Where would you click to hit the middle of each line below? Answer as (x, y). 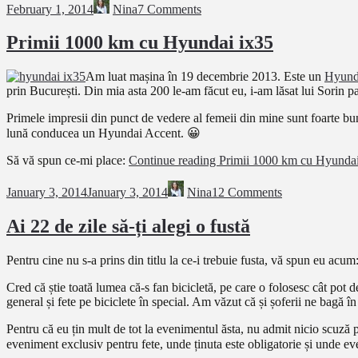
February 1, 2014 (50, 9)
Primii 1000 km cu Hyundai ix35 (140, 43)
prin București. (45, 91)
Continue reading (174, 161)
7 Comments (169, 9)
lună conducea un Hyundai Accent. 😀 (103, 133)
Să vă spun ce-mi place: (68, 161)
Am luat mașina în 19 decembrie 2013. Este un (205, 77)
